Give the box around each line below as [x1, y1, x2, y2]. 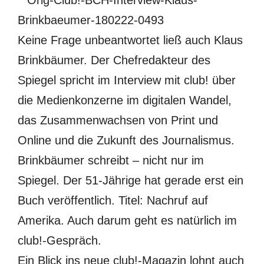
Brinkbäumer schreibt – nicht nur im [18, 154, 204, 167]
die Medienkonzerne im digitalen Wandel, [18, 94, 232, 107]
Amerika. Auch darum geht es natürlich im [18, 214, 237, 227]
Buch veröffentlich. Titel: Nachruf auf [18, 194, 208, 207]
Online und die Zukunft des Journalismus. [18, 134, 235, 147]
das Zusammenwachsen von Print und [18, 114, 218, 127]
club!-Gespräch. [18, 234, 101, 247]
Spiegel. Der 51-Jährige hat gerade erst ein [18, 174, 243, 187]
